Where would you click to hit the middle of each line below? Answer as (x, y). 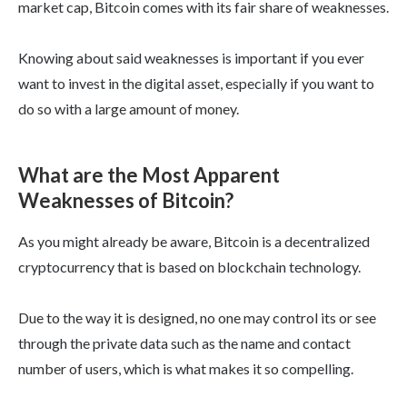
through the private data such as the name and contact (184, 343)
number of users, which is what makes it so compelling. (186, 369)
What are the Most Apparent (149, 175)
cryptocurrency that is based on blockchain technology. (189, 267)
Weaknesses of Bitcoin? (126, 201)
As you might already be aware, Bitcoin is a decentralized (194, 242)
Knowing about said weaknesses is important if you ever (191, 58)
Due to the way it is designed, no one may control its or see (197, 318)
